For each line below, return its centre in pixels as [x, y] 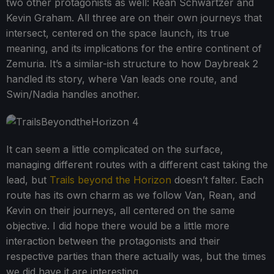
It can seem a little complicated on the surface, [115, 150]
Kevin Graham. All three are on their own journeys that [134, 18]
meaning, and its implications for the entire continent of [134, 49]
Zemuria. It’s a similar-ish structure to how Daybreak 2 [132, 64]
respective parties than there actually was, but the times [136, 257]
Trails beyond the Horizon [110, 180]
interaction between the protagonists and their [113, 241]
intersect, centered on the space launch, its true [118, 33]
